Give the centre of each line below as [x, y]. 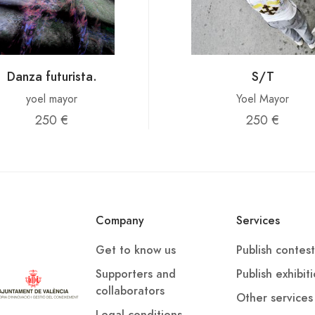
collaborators [130, 291]
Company [120, 221]
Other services [275, 298]
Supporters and [136, 274]
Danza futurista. [52, 76]
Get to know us [136, 250]
